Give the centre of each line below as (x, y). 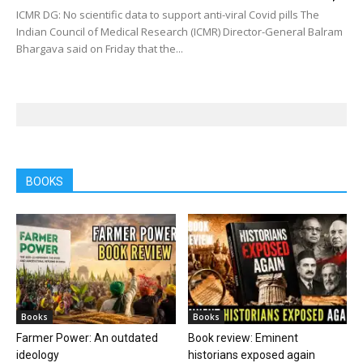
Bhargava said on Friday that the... (100, 49)
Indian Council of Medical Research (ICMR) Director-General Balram (179, 32)
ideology (38, 354)
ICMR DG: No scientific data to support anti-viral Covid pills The (168, 15)
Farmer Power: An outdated (87, 337)
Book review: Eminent (243, 337)
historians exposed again (251, 354)
